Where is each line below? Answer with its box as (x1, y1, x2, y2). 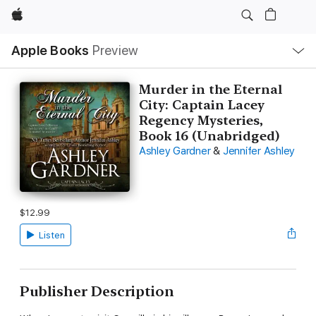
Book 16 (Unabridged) (138, 128, 279, 143)
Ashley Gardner (138, 145, 211, 157)
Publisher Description (20, 282, 174, 300)
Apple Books (11, 42, 90, 59)
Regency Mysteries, (138, 113, 263, 128)
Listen (38, 229, 65, 241)
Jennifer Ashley (222, 145, 296, 157)
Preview (92, 42, 139, 59)
